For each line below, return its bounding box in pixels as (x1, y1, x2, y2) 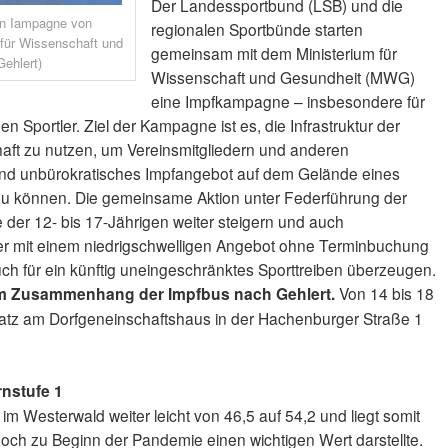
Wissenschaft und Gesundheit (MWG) (150, 66, 415, 89)
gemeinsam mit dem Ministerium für (150, 42, 397, 65)
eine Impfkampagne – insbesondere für (150, 90, 425, 113)
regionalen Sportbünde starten (150, 18, 363, 41)
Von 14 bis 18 (335, 282, 435, 305)
